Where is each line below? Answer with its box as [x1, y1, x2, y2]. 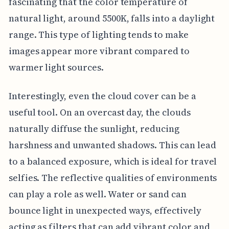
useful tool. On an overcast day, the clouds [8, 105, 191, 119]
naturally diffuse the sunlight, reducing [8, 122, 179, 135]
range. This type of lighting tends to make [8, 28, 189, 41]
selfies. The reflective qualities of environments [8, 171, 217, 184]
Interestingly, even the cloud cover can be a [8, 89, 196, 102]
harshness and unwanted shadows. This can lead [8, 138, 216, 151]
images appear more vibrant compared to [8, 44, 190, 57]
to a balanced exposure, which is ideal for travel [8, 154, 217, 168]
